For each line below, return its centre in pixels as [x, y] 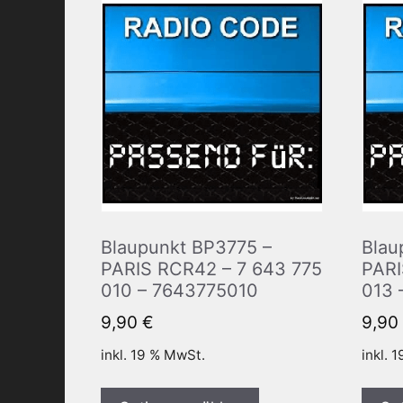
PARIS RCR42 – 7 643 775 [211, 269]
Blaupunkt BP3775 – [186, 247]
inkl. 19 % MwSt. [153, 355]
